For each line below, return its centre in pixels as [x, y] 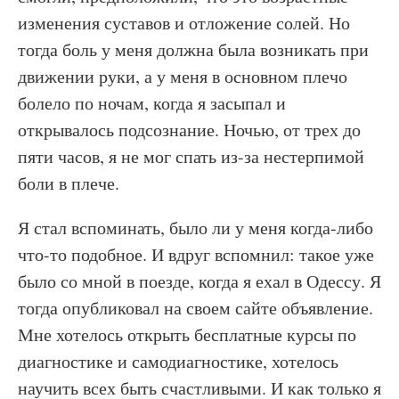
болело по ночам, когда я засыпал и [152, 103]
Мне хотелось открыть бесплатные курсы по [187, 334]
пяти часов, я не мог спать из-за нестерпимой [191, 156]
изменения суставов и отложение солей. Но [184, 23]
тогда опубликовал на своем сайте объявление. [195, 308]
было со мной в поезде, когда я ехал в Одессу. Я [199, 281]
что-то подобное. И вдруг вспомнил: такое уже [196, 254]
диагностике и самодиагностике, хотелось [178, 361]
